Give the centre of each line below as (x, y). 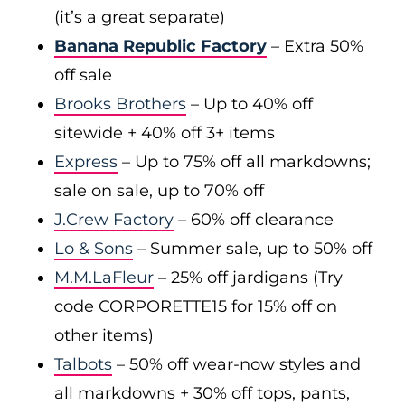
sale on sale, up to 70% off (159, 191)
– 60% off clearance (254, 220)
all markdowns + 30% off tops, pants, (202, 393)
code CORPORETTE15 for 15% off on (196, 306)
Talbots (83, 364)
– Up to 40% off (250, 104)
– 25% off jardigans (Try (248, 278)
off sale (83, 75)
